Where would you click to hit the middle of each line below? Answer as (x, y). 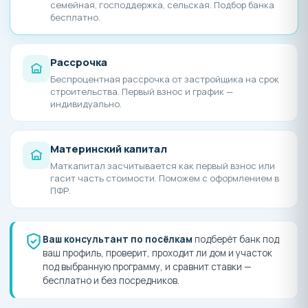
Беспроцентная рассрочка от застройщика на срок (165, 79)
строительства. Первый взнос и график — (142, 92)
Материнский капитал (109, 149)
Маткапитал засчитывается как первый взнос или (163, 166)
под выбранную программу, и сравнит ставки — (147, 267)
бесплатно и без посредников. (111, 281)
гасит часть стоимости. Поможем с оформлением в (165, 178)
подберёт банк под (236, 240)
